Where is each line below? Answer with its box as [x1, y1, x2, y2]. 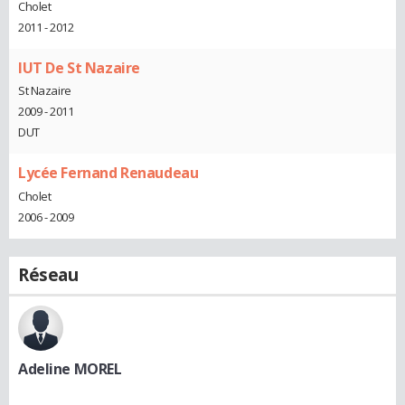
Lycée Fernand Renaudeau [18, 163, 199, 184]
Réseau [18, 262, 79, 287]
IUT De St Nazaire [18, 57, 140, 78]
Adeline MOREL [18, 358, 122, 379]
